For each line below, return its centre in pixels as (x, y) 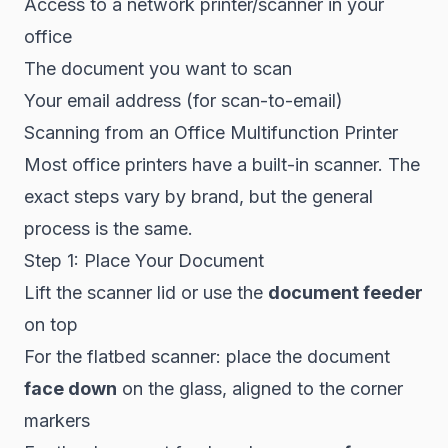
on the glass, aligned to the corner (260, 388)
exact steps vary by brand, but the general (198, 196)
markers (57, 420)
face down (70, 388)
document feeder (345, 292)
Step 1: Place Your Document (144, 260)
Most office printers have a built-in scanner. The (222, 164)
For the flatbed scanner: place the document (207, 356)
